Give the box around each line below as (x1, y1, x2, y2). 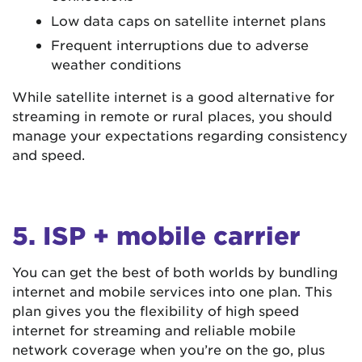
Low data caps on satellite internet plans (51, 11, 326, 28)
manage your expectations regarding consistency (12, 126, 347, 143)
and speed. (12, 145, 85, 162)
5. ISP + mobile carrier (12, 220, 301, 250)
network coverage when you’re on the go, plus (12, 340, 325, 357)
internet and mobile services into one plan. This (12, 282, 332, 299)
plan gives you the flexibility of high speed (12, 301, 299, 318)
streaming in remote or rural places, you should (12, 107, 332, 124)
